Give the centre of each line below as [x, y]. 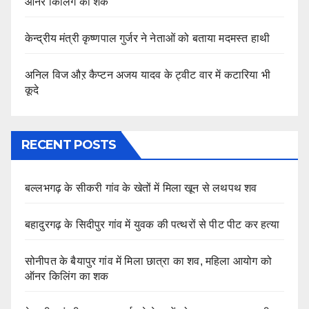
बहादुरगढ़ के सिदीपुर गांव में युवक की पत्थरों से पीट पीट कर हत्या [152, 225]
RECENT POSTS [69, 145]
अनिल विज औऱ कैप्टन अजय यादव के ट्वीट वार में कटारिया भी [148, 75]
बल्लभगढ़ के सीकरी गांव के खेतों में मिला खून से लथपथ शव [141, 188]
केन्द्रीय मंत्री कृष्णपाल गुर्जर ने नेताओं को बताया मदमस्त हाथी [147, 39]
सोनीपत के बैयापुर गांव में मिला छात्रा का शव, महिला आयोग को [148, 261]
